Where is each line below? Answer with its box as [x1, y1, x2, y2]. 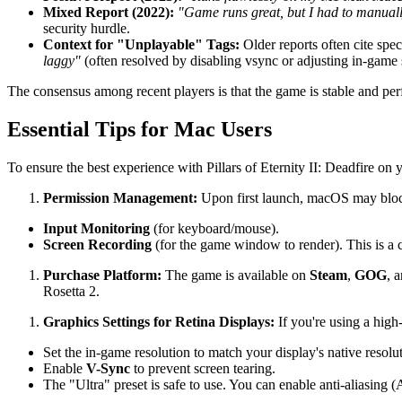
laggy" [43, 53, 81, 69]
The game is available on [162, 267, 310, 283]
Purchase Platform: [43, 267, 162, 283]
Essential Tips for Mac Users [7, 118, 272, 142]
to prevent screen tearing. [130, 361, 275, 376]
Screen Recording [43, 237, 152, 252]
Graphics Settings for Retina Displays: [43, 314, 275, 329]
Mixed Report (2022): [43, 4, 174, 21]
